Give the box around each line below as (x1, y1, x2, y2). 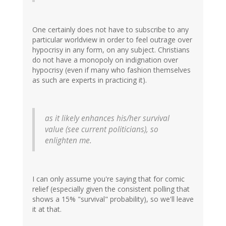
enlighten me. (45, 135, 92, 146)
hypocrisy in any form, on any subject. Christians (32, 45, 190, 55)
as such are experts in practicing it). (32, 75, 147, 85)
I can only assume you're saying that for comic (32, 174, 185, 184)
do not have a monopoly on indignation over (32, 55, 178, 65)
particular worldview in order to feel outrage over (32, 35, 192, 45)
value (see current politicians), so (45, 124, 158, 135)
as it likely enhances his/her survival (45, 113, 169, 124)
